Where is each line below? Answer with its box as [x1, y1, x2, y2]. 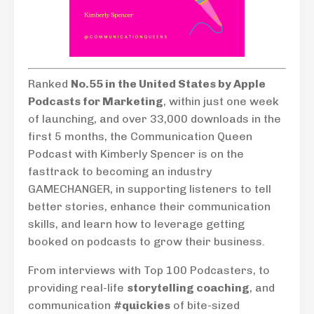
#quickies [114, 298, 170, 312]
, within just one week [163, 94, 279, 108]
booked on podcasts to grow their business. [28, 234, 265, 248]
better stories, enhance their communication [28, 199, 271, 213]
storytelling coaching [127, 280, 250, 294]
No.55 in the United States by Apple [71, 76, 266, 90]
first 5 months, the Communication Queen [28, 129, 252, 143]
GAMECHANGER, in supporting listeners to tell [28, 182, 271, 196]
